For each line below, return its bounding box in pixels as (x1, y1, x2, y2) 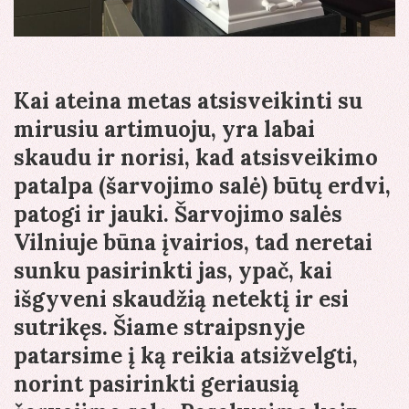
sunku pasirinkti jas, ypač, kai (14, 256, 332, 285)
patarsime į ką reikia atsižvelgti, (14, 341, 358, 370)
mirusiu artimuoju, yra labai (14, 114, 315, 143)
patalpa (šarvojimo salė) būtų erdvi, (14, 171, 391, 200)
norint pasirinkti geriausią (14, 369, 299, 398)
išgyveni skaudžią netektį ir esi (14, 284, 349, 313)
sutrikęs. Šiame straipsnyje (14, 312, 305, 341)
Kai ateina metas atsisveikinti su (14, 86, 362, 115)
